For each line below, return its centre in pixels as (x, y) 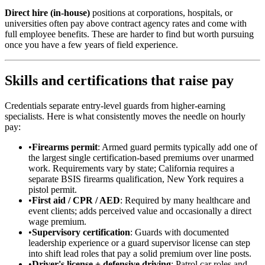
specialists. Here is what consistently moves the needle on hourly (125, 116)
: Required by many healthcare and (185, 200)
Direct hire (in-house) (47, 12)
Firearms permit (65, 147)
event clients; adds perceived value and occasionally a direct (140, 211)
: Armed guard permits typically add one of (177, 147)
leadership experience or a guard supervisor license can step (139, 243)
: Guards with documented (180, 232)
